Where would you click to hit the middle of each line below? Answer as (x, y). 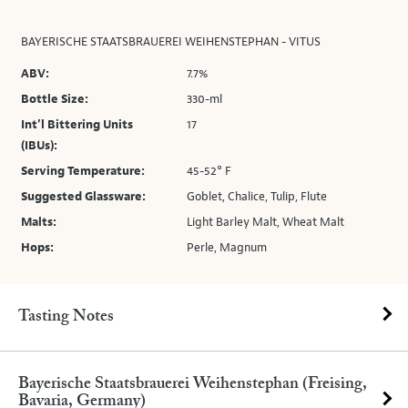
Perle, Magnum (227, 248)
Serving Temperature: (83, 171)
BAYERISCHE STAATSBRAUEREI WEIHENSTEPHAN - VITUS (171, 42)
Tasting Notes (66, 317)
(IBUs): (39, 146)
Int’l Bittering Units (77, 125)
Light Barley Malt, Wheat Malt (266, 222)
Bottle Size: (55, 99)
